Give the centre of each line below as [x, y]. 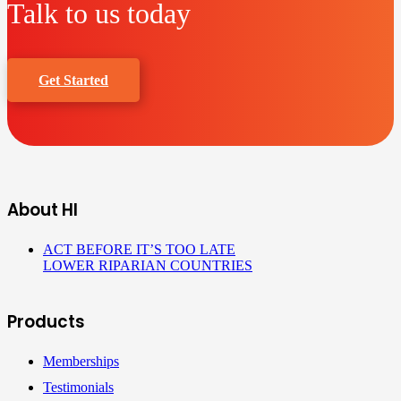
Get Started [74, 80]
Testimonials [78, 388]
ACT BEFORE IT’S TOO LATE [139, 249]
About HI [43, 209]
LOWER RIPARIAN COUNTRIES [148, 265]
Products [46, 322]
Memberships [81, 362]
